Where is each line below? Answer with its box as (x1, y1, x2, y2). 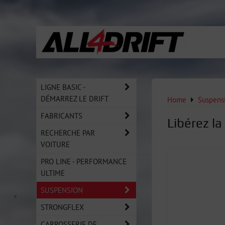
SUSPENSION (41, 185, 83, 195)
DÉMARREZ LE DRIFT (41, 93, 108, 103)
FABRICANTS (41, 110, 82, 121)
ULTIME (41, 168, 65, 178)
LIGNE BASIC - (41, 82, 85, 92)
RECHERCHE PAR (41, 128, 95, 138)
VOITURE (41, 139, 70, 149)
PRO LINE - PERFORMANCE (41, 156, 127, 166)
